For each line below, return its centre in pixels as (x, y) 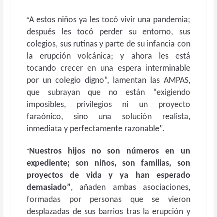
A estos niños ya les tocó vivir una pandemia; (110, 20)
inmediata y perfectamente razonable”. (96, 129)
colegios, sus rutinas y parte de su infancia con (108, 44)
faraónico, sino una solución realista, (108, 117)
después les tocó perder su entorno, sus (108, 32)
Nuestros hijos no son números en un (110, 151)
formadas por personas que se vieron (108, 200)
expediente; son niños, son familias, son (108, 163)
